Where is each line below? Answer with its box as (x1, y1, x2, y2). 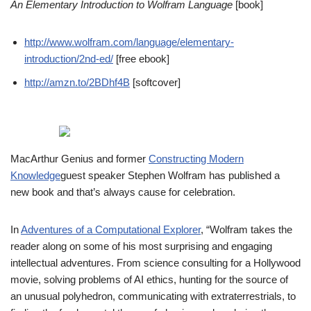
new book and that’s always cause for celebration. (10, 185, 235, 198)
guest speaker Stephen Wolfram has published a (60, 169, 280, 181)
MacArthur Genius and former (10, 152, 149, 165)
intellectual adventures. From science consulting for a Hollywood (10, 256, 301, 269)
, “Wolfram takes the (201, 223, 292, 235)
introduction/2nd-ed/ (24, 52, 113, 65)
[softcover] (130, 76, 180, 88)
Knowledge (10, 169, 60, 181)
